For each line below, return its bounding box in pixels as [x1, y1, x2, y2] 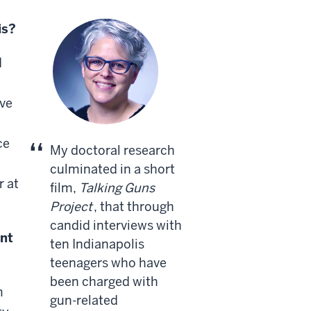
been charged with [50, 273, 158, 289]
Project [50, 198, 92, 215]
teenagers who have [50, 254, 167, 271]
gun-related [50, 292, 118, 308]
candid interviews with [50, 217, 182, 233]
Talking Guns [79, 179, 155, 196]
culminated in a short [50, 160, 175, 177]
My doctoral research [50, 142, 175, 158]
